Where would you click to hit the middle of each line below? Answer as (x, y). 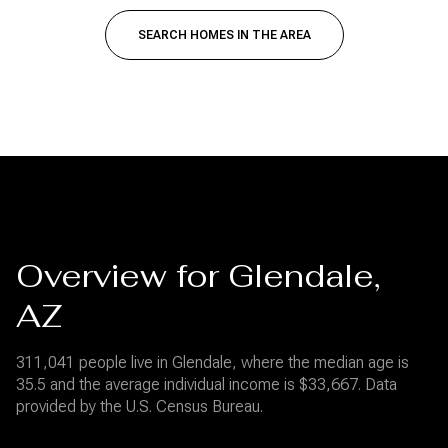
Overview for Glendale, (198, 276)
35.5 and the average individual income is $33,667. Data (206, 385)
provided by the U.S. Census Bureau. (139, 407)
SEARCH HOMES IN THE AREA (224, 35)
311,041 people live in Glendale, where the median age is (212, 363)
